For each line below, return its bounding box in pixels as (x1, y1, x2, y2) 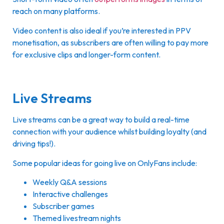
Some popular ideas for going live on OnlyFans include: (12, 157, 198, 168)
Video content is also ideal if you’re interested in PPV (12, 25, 191, 35)
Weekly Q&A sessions (32, 177, 107, 187)
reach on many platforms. (12, 6, 101, 16)
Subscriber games (32, 201, 94, 211)
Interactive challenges (32, 189, 108, 199)
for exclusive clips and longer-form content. (12, 49, 160, 59)
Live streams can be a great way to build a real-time (12, 114, 189, 125)
